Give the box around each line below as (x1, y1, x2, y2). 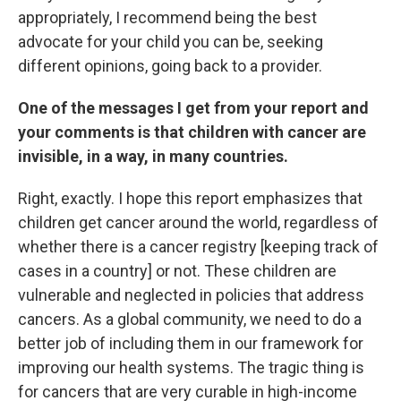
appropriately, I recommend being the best (18, 8, 317, 27)
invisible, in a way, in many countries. (18, 147, 288, 166)
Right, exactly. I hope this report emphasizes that (18, 189, 363, 208)
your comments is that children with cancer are (18, 123, 366, 141)
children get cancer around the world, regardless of (18, 213, 379, 232)
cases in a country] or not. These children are (18, 261, 337, 280)
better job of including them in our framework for (18, 334, 363, 353)
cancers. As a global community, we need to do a (18, 310, 362, 328)
